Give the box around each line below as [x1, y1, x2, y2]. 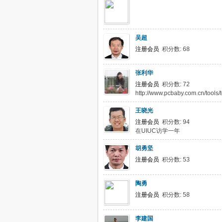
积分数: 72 [159, 81, 190, 88]
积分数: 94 [159, 118, 190, 125]
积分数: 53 [159, 156, 190, 163]
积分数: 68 [159, 46, 190, 53]
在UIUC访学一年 [135, 127, 180, 134]
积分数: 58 [159, 191, 190, 198]
